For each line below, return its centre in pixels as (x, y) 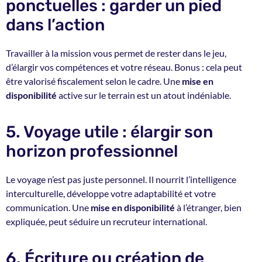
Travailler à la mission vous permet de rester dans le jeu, (116, 53)
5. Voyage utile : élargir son (109, 132)
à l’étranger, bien (208, 208)
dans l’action (55, 25)
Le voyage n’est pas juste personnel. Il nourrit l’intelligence (121, 180)
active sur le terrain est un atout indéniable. (144, 95)
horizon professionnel (92, 151)
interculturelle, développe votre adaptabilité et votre (111, 194)
